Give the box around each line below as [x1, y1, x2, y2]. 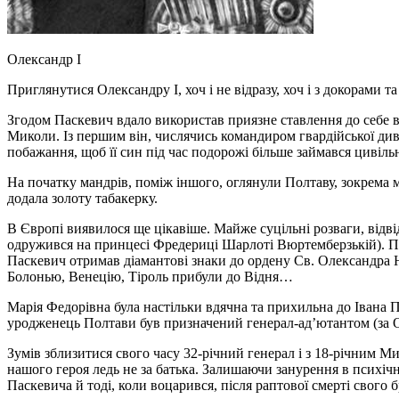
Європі [20, 220, 67, 236]
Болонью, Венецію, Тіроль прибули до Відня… [7, 268, 293, 284]
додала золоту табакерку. [7, 190, 158, 206]
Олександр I [7, 51, 85, 67]
